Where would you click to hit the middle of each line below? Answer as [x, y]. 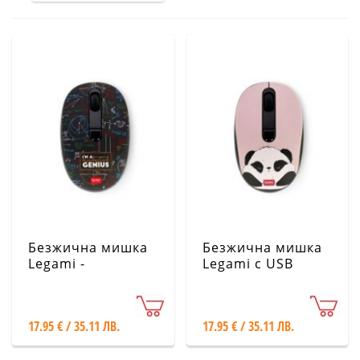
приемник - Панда [265, 280]
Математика [70, 280]
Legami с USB [247, 264]
